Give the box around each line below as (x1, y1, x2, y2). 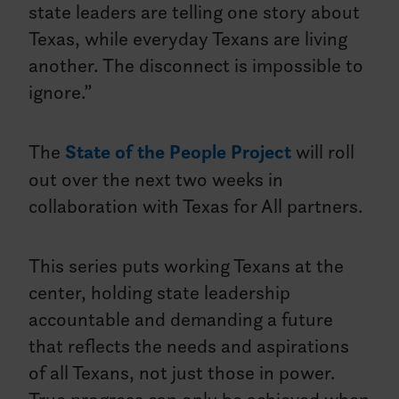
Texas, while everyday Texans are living (28, 27, 348, 51)
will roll (291, 140, 355, 164)
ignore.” (28, 80, 93, 104)
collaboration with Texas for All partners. (28, 194, 364, 218)
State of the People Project (65, 140, 292, 165)
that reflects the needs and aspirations (28, 334, 350, 358)
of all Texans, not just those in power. (28, 361, 337, 385)
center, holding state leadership (28, 281, 291, 305)
